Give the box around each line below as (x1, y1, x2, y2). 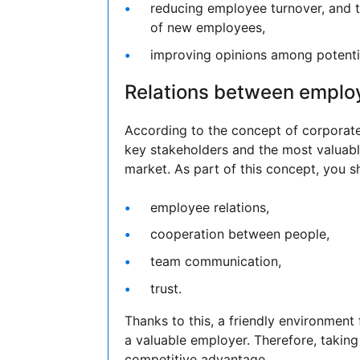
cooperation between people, (150, 226, 330, 243)
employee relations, (150, 198, 270, 215)
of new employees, (150, 19, 270, 36)
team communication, (150, 252, 282, 269)
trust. (150, 280, 182, 297)
